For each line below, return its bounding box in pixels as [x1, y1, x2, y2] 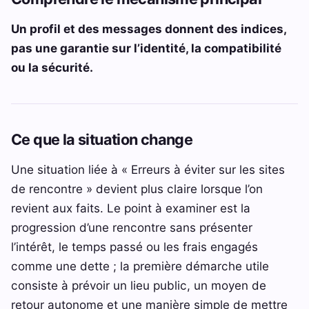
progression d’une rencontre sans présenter [11, 219, 252, 235]
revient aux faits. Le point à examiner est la [11, 200, 250, 215]
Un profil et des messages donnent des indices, [11, 21, 286, 36]
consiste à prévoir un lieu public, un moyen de [11, 277, 266, 292]
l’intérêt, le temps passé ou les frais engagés [11, 239, 258, 254]
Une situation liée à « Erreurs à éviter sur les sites [11, 161, 285, 177]
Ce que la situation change [11, 130, 193, 149]
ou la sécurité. [11, 59, 93, 74]
